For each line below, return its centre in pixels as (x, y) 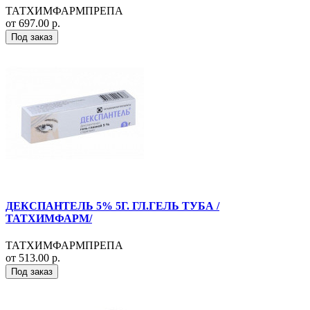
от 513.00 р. (33, 258)
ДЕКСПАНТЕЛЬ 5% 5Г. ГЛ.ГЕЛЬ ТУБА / (112, 206)
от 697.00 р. (33, 23)
